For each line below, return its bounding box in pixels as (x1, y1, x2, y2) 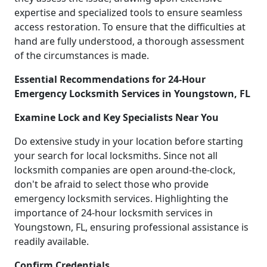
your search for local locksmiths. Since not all (14, 148, 218, 162)
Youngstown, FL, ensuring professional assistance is (14, 220, 249, 234)
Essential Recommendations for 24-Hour (14, 72, 206, 86)
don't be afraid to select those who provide (14, 177, 209, 191)
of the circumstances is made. (14, 48, 149, 62)
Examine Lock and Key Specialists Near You (14, 110, 219, 124)
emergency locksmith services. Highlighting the (14, 191, 228, 205)
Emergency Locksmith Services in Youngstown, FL (14, 86, 250, 100)
